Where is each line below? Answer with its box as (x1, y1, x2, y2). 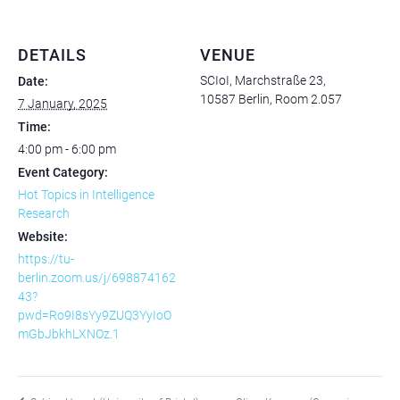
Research (18, 206, 70, 221)
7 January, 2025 (18, 96, 107, 112)
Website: (18, 229, 68, 245)
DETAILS (18, 46, 87, 65)
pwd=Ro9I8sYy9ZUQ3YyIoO (18, 308, 171, 323)
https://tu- (18, 252, 74, 267)
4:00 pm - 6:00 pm (18, 142, 116, 157)
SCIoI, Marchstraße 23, (200, 73, 326, 88)
